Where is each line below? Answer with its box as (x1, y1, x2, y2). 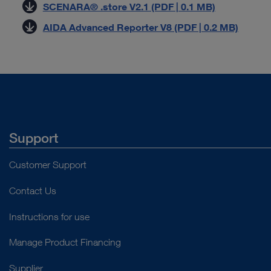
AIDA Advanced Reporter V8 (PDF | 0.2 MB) (42, 21, 238, 33)
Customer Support (9, 159, 87, 170)
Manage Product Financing (9, 237, 121, 248)
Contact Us (9, 184, 56, 196)
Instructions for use (9, 211, 90, 222)
